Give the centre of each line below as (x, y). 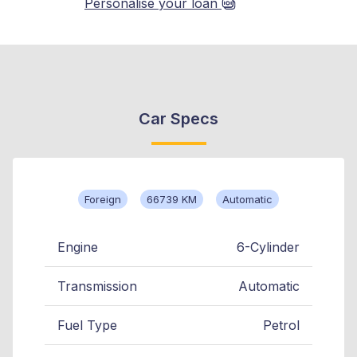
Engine (78, 247)
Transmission (97, 286)
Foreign (103, 199)
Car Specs (178, 118)
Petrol (281, 325)
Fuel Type (87, 325)
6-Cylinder (268, 247)
